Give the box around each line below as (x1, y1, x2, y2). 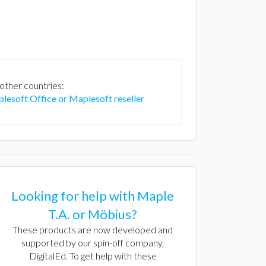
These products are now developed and (12, 224, 173, 235)
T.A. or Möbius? (48, 206, 137, 222)
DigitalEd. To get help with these (28, 250, 157, 261)
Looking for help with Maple (11, 188, 174, 204)
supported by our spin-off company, (21, 237, 164, 248)
